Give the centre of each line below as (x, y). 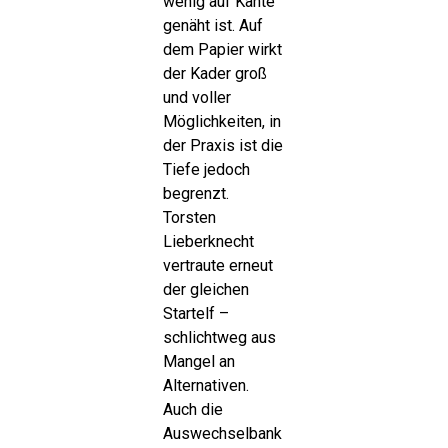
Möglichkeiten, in (221, 122)
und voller (196, 98)
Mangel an (198, 362)
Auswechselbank (222, 434)
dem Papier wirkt (222, 50)
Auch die (192, 410)
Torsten (189, 218)
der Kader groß (214, 74)
